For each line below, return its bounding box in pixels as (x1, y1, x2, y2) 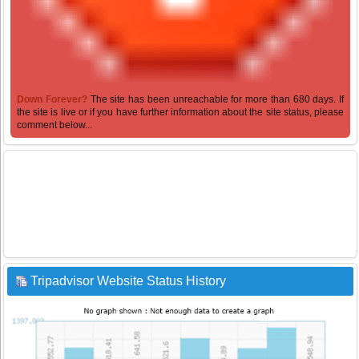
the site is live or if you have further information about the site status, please (17, 107, 344, 119)
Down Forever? (17, 94, 91, 106)
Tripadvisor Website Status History (30, 274, 226, 288)
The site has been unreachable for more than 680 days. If (90, 94, 344, 106)
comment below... (17, 119, 92, 131)
